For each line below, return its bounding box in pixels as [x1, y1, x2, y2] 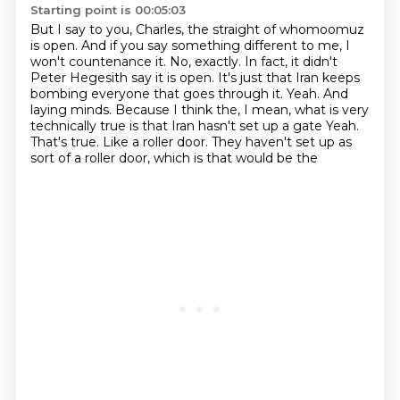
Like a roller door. [102, 134, 212, 150]
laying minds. [29, 102, 115, 118]
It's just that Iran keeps [217, 70, 360, 86]
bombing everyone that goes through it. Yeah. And [29, 86, 348, 102]
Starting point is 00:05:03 [29, 3, 186, 17]
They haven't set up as [211, 134, 352, 150]
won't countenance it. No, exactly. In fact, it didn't [29, 54, 337, 70]
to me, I [300, 37, 350, 54]
